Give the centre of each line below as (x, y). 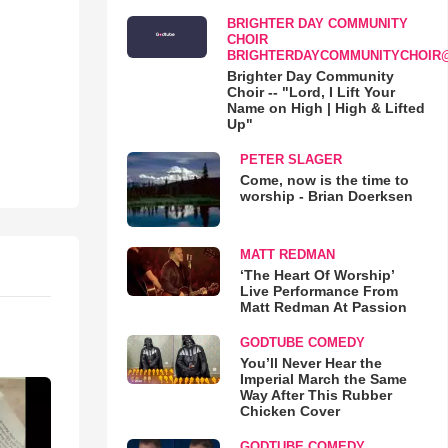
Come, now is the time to (324, 180)
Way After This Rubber (315, 395)
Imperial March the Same (323, 379)
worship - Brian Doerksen (326, 196)
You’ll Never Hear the (310, 363)
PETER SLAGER (290, 159)
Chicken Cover (289, 411)
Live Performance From (318, 291)
